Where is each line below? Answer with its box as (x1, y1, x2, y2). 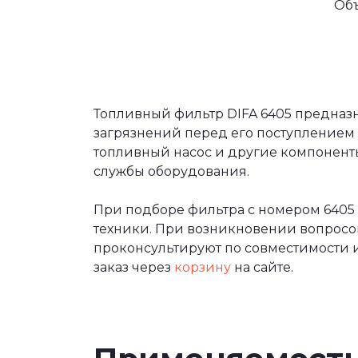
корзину (174, 260, 231, 276)
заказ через (93, 260, 174, 276)
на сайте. (231, 260, 293, 276)
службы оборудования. (93, 164, 249, 180)
